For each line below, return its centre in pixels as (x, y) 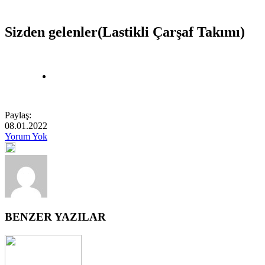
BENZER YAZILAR (55, 217)
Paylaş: (18, 115)
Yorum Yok (26, 136)
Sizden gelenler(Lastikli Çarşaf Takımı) (125, 32)
